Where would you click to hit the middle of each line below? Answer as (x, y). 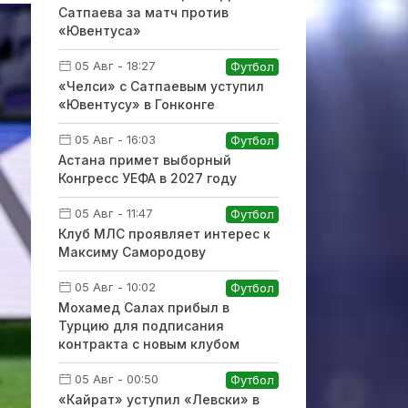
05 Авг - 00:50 (116, 379)
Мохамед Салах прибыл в (143, 307)
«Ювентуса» (99, 31)
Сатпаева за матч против (143, 12)
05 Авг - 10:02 (115, 287)
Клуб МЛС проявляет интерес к (164, 234)
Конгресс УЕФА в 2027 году (147, 178)
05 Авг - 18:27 (115, 66)
